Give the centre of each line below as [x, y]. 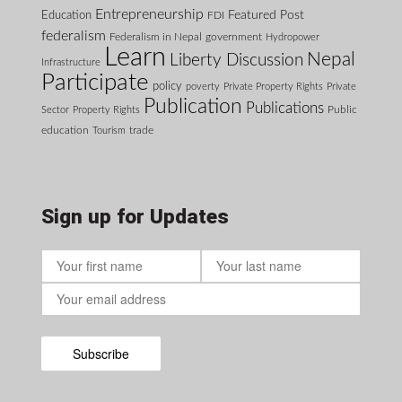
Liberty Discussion [236, 61]
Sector [55, 110]
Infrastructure [70, 63]
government [233, 37]
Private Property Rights [273, 87]
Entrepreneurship [149, 15]
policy [167, 87]
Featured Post [266, 15]
